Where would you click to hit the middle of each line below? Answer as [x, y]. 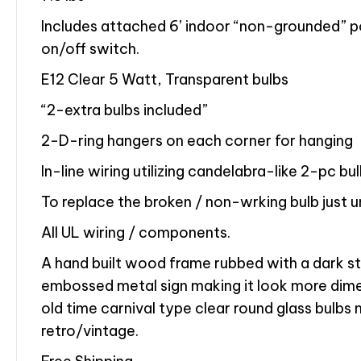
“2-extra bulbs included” [124, 110]
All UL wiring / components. [136, 233]
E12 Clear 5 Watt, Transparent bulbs [165, 80]
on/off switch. [90, 49]
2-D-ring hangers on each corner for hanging [197, 141]
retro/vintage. [90, 331]
